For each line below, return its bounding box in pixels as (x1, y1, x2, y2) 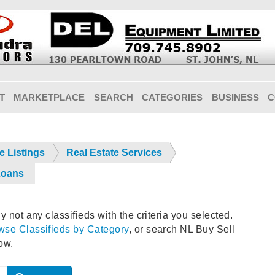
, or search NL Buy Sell (128, 224, 235, 235)
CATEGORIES (142, 92, 203, 103)
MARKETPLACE (14, 92, 85, 103)
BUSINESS (211, 92, 259, 103)
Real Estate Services (66, 147, 162, 158)
